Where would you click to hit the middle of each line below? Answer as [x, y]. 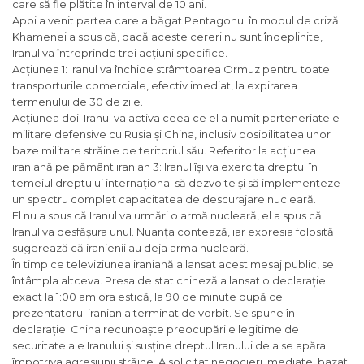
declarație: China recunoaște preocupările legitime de [156, 329]
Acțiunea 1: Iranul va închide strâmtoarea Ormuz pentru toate [171, 69]
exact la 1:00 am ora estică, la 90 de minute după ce [147, 296]
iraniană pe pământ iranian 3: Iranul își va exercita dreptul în [165, 166]
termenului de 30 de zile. [78, 101]
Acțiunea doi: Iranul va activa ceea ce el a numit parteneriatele [176, 117]
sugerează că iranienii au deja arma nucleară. [130, 247]
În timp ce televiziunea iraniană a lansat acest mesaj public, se [173, 264]
